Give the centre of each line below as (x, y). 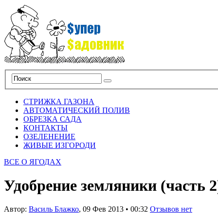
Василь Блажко (54, 209)
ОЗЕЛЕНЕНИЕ (49, 136)
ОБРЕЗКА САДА (53, 119)
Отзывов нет (171, 209)
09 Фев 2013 (103, 209)
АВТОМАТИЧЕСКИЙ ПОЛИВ (77, 110)
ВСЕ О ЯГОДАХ (33, 162)
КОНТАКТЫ (45, 127)
